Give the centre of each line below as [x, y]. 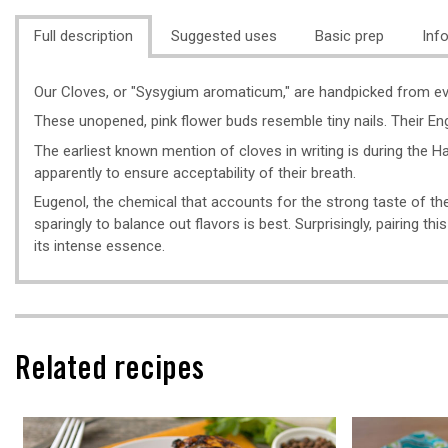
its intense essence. [99, 246]
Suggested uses [224, 36]
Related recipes [109, 371]
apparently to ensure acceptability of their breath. [195, 172]
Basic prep [349, 36]
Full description [83, 36]
